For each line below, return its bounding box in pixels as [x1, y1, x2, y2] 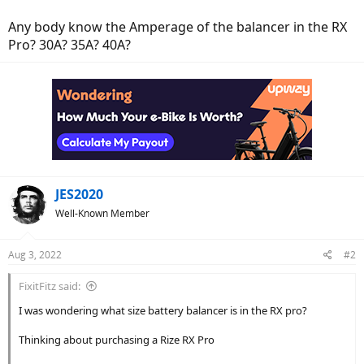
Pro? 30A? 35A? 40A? [8, 36, 131, 54]
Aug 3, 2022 [8, 248, 62, 262]
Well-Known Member [55, 206, 149, 220]
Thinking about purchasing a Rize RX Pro [19, 332, 214, 347]
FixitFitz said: [19, 279, 80, 293]
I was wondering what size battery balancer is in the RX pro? [19, 303, 307, 318]
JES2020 [55, 185, 103, 203]
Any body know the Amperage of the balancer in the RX [8, 18, 347, 36]
